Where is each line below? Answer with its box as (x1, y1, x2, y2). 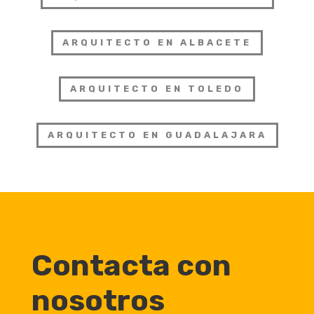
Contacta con (31, 247, 231, 283)
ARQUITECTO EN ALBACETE (62, 37, 252, 48)
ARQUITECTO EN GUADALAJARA (47, 129, 267, 140)
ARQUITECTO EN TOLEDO (70, 83, 244, 95)
